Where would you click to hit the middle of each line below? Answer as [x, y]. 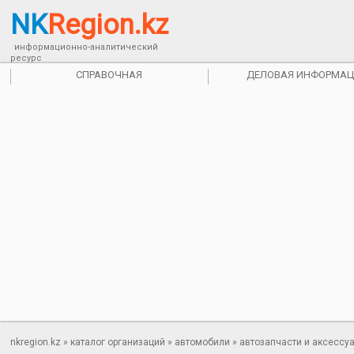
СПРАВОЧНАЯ [109, 75]
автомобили [203, 342]
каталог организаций [118, 342]
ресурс [26, 58]
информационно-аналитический [87, 47]
